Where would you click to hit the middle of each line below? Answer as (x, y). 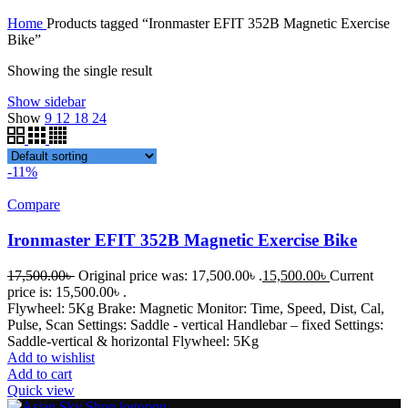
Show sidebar (46, 102)
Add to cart (40, 373)
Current (352, 275)
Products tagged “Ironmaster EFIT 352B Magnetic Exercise (218, 24)
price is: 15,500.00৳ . (67, 291)
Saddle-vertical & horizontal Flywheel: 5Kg (133, 341)
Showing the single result (80, 71)
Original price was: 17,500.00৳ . (170, 275)
